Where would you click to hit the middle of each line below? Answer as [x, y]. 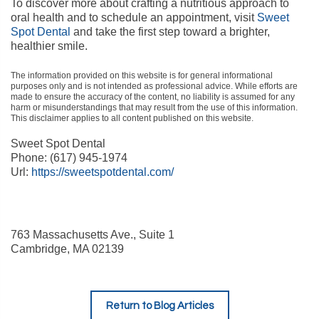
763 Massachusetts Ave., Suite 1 [93, 235]
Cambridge [39, 249]
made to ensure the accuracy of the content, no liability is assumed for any [153, 97]
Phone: [30, 158]
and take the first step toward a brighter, [170, 32]
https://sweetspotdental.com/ [103, 172]
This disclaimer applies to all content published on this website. [132, 118]
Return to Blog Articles [159, 306]
